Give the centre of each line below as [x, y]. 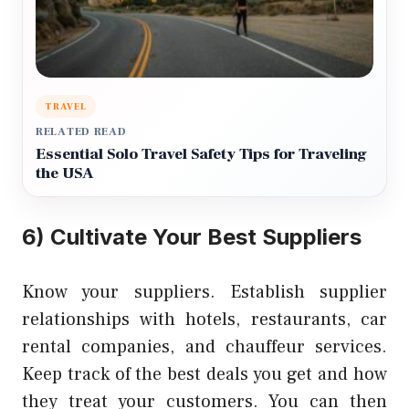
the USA [65, 174]
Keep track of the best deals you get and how [204, 375]
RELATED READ [81, 132]
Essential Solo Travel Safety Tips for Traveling [201, 155]
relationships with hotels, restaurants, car [204, 320]
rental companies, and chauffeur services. [204, 347]
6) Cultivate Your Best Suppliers [192, 237]
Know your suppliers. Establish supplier [204, 293]
